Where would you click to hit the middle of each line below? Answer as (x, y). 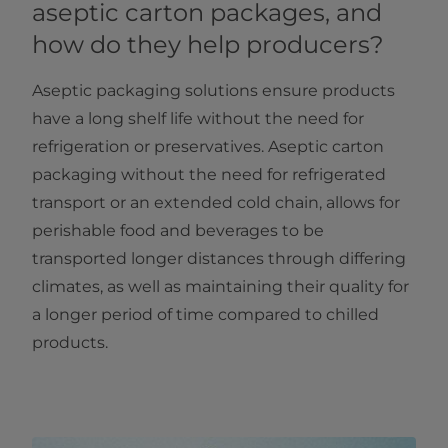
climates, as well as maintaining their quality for (220, 287)
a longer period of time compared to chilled (205, 315)
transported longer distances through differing (219, 259)
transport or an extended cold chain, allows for (216, 203)
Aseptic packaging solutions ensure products (213, 91)
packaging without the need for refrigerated (209, 175)
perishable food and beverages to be (178, 231)
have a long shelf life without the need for (198, 119)
